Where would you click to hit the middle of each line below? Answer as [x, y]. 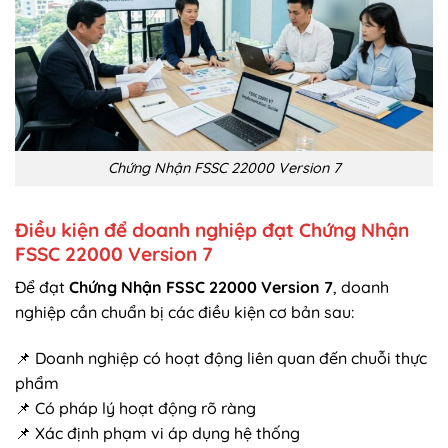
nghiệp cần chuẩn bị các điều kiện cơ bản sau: [184, 312]
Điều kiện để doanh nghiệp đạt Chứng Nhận [212, 229]
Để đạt [42, 287]
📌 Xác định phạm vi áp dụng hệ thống [157, 432]
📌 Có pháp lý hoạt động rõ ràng [135, 407]
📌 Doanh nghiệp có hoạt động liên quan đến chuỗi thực [221, 357]
